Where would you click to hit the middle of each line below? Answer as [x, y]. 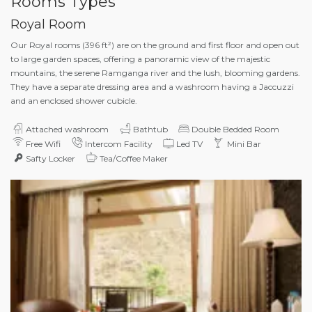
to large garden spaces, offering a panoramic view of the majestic [140, 58]
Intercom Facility [118, 143]
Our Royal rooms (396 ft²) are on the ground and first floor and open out [155, 45]
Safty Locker [51, 158]
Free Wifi [44, 143]
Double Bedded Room [236, 129]
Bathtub [150, 129]
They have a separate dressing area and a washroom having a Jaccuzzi [152, 86]
